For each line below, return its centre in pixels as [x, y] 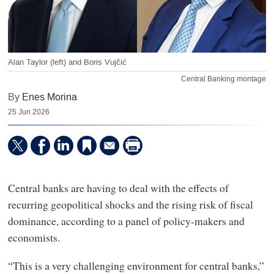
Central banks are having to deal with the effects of [118, 188]
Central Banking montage [224, 79]
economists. [34, 238]
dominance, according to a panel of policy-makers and [126, 221]
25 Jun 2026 [28, 112]
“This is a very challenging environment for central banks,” [136, 265]
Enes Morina [49, 97]
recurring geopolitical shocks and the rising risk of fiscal [130, 205]
